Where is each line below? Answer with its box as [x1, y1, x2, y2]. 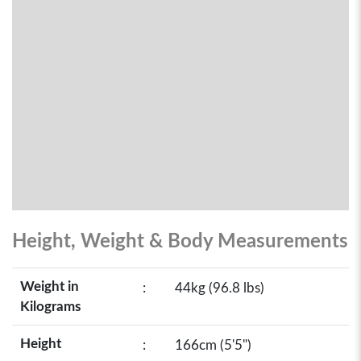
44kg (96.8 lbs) [175, 281, 264, 295]
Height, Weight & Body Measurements [12, 232, 348, 251]
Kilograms [20, 300, 81, 313]
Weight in [20, 280, 79, 293]
